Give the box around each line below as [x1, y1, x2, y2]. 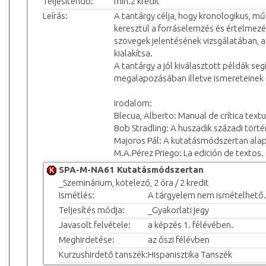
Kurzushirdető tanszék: [59, 249, 148, 259]
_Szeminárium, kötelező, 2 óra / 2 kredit [59, 177, 209, 188]
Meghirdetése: [59, 234, 115, 245]
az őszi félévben [148, 234, 210, 245]
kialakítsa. [114, 47, 153, 58]
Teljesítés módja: [59, 204, 125, 215]
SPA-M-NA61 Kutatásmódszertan [59, 164, 204, 175]
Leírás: [43, 10, 68, 21]
